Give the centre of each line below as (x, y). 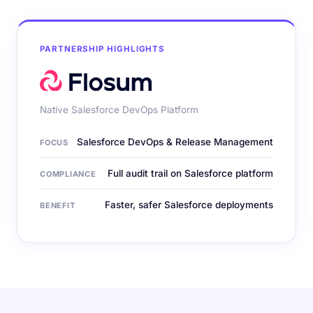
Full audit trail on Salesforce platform (190, 173)
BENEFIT (58, 205)
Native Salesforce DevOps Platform (119, 110)
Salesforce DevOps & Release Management (175, 142)
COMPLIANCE (68, 174)
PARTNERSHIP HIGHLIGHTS (103, 49)
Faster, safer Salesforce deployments (189, 205)
